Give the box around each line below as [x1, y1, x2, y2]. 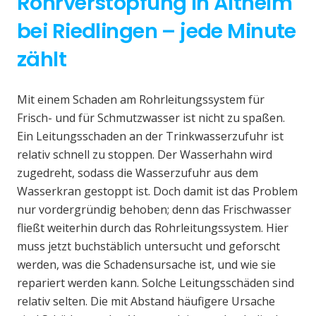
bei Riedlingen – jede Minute [17, 17, 296, 46]
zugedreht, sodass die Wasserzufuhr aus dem [17, 165, 258, 181]
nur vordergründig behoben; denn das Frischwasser [17, 202, 291, 218]
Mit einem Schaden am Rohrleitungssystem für [17, 92, 265, 108]
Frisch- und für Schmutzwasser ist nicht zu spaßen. [17, 110, 285, 126]
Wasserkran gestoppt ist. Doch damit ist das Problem [17, 183, 298, 200]
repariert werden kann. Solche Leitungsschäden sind [17, 275, 294, 291]
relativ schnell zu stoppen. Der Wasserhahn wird [17, 147, 272, 163]
